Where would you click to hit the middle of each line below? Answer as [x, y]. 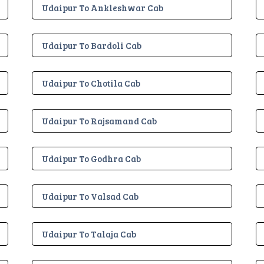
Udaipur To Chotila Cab [91, 83]
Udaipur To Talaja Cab [89, 234]
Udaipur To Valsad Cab [90, 196]
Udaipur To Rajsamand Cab [99, 121]
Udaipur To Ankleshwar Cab [103, 7]
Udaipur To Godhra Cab [91, 158]
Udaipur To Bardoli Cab [92, 45]
